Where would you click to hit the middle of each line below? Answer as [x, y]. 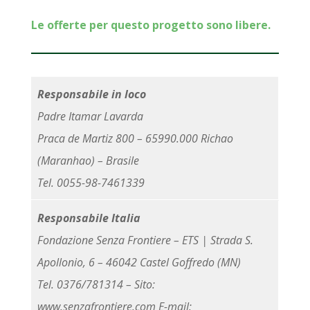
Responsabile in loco [91, 94]
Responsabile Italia [89, 218]
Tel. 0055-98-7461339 [91, 182]
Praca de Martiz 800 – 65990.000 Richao [135, 138]
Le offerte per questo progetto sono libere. [151, 25]
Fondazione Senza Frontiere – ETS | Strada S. [145, 240]
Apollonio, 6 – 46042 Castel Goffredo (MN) [139, 262]
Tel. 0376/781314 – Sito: [96, 284]
